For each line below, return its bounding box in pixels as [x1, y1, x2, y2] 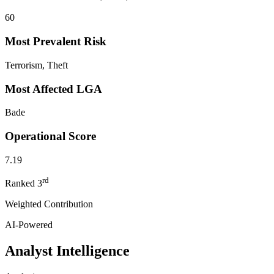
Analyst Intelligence [5, 242, 130, 259]
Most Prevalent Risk [5, 35, 106, 48]
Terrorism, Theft [5, 59, 68, 70]
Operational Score [5, 129, 96, 143]
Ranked [5, 178, 37, 189]
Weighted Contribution [5, 199, 93, 210]
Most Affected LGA [5, 82, 102, 95]
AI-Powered [5, 220, 53, 231]
